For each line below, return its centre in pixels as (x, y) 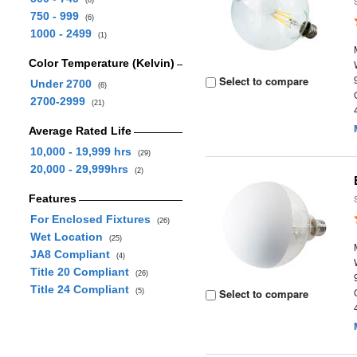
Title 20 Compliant (82, 272)
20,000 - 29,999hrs (82, 169)
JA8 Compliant (73, 254)
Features (52, 198)
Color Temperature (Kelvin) (101, 63)
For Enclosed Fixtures (93, 219)
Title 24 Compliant (82, 289)
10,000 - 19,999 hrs (84, 151)
